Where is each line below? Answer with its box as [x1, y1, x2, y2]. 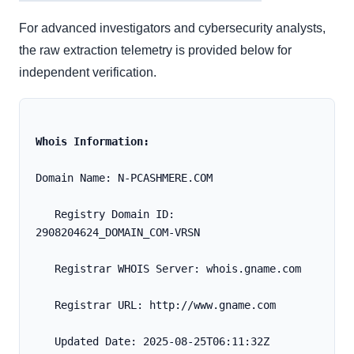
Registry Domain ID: [36, 208, 55, 221]
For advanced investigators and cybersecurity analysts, [19, 21, 326, 36]
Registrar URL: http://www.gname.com [55, 299, 276, 312]
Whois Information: [36, 135, 149, 149]
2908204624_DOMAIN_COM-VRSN [36, 226, 200, 239]
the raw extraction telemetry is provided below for [19, 43, 292, 58]
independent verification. [19, 66, 156, 80]
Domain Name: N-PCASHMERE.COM [36, 171, 213, 185]
